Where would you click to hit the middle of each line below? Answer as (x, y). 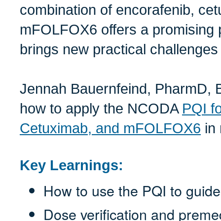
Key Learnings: (72, 166)
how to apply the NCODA (101, 109)
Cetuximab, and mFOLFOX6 (110, 129)
